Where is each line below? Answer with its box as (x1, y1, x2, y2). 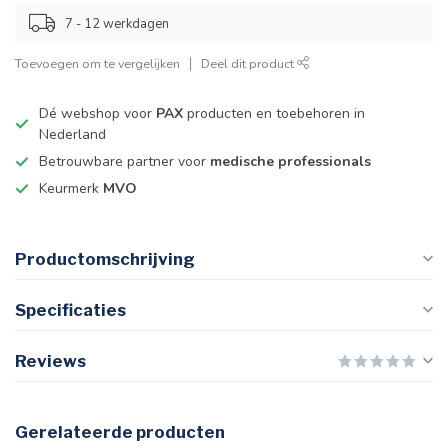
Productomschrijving (15, 249, 195, 269)
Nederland (39, 125, 106, 144)
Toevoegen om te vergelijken (15, 55, 180, 72)
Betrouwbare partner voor (39, 152, 210, 171)
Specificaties (15, 300, 126, 320)
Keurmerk (39, 179, 103, 198)
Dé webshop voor (39, 104, 156, 123)
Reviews (15, 351, 86, 371)
